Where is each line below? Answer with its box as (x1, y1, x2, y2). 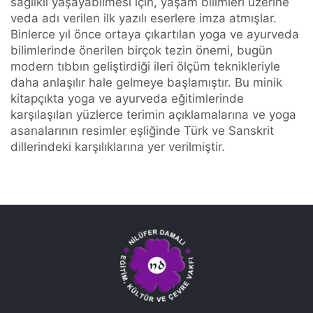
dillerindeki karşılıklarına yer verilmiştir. (10, 140, 225, 154)
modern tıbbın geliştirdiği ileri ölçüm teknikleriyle (10, 59, 280, 74)
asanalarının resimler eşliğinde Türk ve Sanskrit (10, 124, 274, 138)
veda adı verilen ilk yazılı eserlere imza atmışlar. (10, 11, 277, 26)
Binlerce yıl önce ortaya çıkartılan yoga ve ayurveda (10, 27, 299, 42)
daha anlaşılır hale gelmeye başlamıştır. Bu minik (10, 75, 282, 90)
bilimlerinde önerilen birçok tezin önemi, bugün (10, 43, 272, 58)
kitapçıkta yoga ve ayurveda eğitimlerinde (10, 92, 244, 106)
